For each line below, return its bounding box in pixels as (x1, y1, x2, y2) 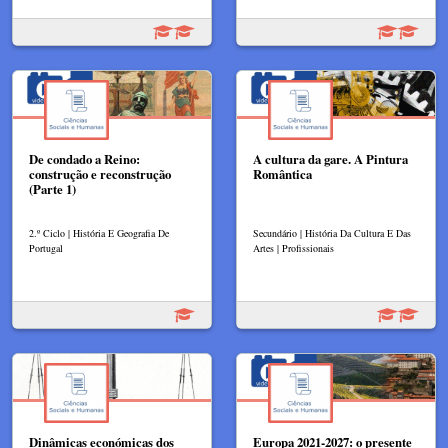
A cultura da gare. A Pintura (253, 150, 408, 169)
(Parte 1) (29, 180, 76, 199)
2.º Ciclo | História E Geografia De (29, 225, 169, 240)
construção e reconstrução (29, 165, 171, 184)
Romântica (253, 165, 312, 184)
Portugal (29, 240, 63, 255)
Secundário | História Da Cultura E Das (253, 225, 411, 240)
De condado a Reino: (29, 150, 140, 169)
